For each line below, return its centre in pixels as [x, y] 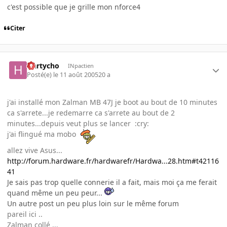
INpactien [81, 65]
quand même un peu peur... [56, 193]
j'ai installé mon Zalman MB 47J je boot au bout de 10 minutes [112, 102]
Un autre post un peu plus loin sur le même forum [93, 204]
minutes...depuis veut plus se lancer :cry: [79, 124]
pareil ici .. [25, 214]
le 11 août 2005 [76, 75]
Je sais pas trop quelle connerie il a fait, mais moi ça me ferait [112, 182]
